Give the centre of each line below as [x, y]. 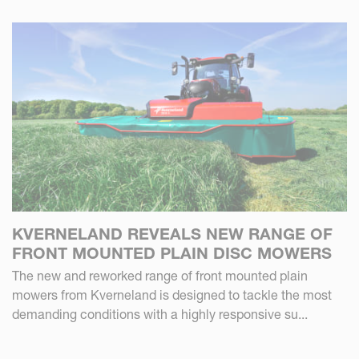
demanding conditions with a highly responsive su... [160, 314]
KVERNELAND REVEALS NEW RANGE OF [172, 234]
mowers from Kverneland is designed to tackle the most [172, 294]
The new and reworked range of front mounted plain [160, 275]
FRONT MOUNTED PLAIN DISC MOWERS [172, 253]
